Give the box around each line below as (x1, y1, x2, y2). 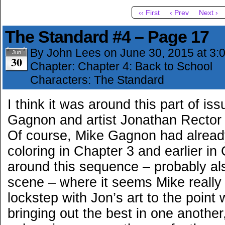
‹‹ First (138, 9, 160, 17)
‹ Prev (169, 9, 189, 17)
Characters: (30, 73, 94, 86)
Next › (198, 9, 218, 17)
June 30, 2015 (120, 46, 194, 59)
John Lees (47, 46, 101, 59)
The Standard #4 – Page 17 (5, 27, 209, 46)
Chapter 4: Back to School (78, 60, 212, 73)
